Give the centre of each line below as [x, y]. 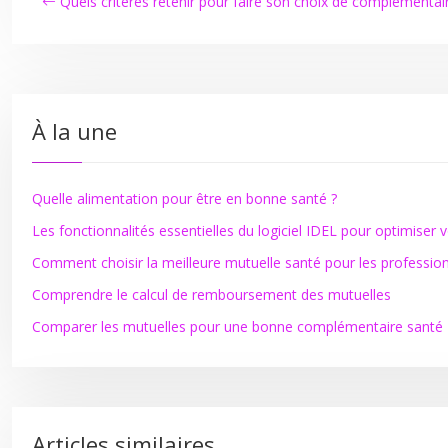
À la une [74, 131]
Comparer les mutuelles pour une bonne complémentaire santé [237, 326]
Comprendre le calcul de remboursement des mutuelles [211, 294]
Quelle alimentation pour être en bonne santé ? [184, 198]
